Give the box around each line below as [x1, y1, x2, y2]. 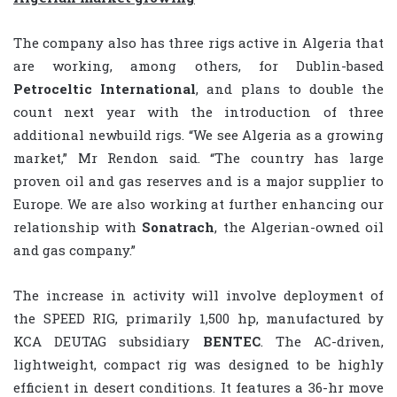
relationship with [13, 217, 143, 236]
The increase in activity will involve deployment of [13, 285, 384, 304]
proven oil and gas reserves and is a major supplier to [13, 171, 384, 190]
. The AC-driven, [260, 331, 385, 350]
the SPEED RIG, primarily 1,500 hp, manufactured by [13, 308, 384, 327]
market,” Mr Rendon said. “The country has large [13, 148, 384, 167]
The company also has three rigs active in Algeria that [13, 33, 384, 51]
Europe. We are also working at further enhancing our [13, 194, 384, 213]
